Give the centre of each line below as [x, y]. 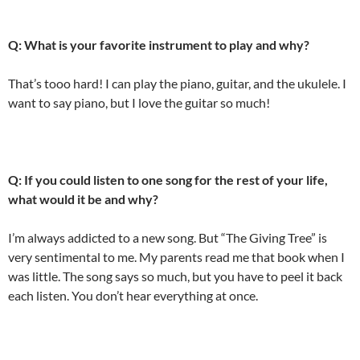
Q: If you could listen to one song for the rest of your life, [168, 179]
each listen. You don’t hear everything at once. [133, 295]
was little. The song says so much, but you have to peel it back [175, 276]
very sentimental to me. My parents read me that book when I [176, 256]
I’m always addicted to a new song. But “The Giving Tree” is [168, 237]
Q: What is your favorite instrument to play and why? [159, 44]
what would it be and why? [83, 198]
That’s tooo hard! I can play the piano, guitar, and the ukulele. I [177, 83]
